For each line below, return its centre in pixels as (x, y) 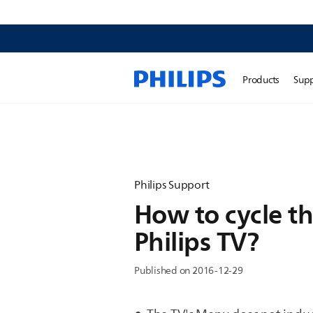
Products (261, 80)
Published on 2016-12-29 (189, 271)
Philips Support (172, 185)
